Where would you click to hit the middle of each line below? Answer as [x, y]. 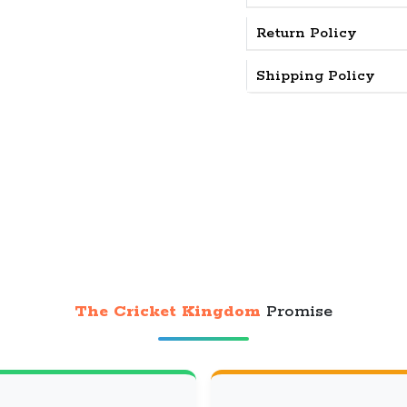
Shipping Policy [311, 76]
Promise [297, 312]
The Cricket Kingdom [168, 312]
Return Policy [302, 33]
